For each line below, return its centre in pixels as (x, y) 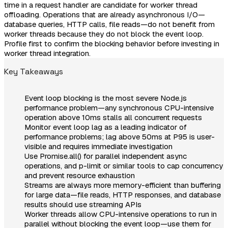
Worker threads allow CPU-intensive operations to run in (121, 214)
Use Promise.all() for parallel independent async (106, 156)
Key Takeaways (34, 71)
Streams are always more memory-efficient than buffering (123, 185)
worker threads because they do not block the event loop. (104, 34)
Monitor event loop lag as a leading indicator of (106, 127)
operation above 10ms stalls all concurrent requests (113, 117)
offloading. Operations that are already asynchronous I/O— (105, 14)
